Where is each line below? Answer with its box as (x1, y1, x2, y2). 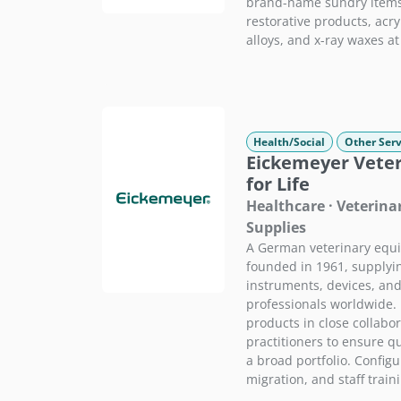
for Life (245, 171, 310, 196)
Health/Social (253, 133, 326, 149)
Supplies (245, 217, 306, 237)
